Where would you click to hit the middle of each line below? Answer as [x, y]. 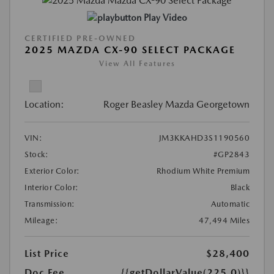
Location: [44, 105]
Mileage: [41, 221]
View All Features [137, 64]
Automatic [230, 204]
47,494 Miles [224, 221]
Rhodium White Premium [203, 171]
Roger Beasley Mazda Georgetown [176, 105]
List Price [47, 254]
